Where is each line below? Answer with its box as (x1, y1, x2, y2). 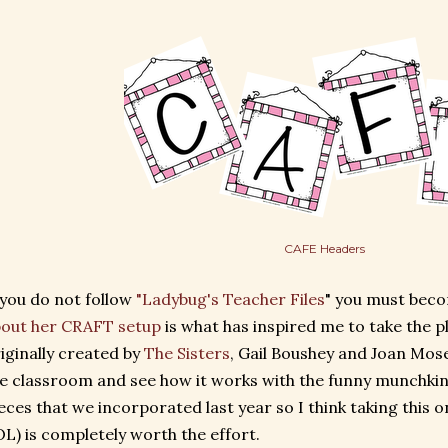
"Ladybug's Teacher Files (136, 289, 325, 309)
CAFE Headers (283, 241, 365, 256)
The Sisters (144, 343, 230, 363)
